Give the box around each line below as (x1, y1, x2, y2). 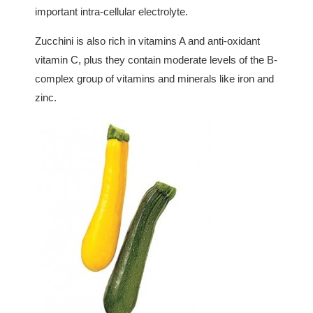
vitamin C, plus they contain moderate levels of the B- (35, 53, 277, 66)
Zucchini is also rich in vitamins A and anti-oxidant (35, 34, 260, 47)
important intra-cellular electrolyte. (35, 5, 188, 17)
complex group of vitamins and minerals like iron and (35, 72, 274, 85)
